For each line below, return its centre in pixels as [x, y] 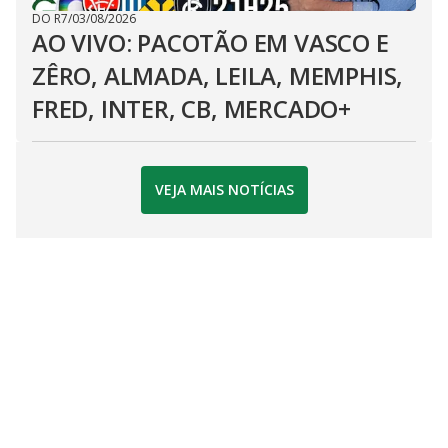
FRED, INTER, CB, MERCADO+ [191, 108]
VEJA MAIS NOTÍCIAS [224, 190]
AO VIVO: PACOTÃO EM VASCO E [210, 42]
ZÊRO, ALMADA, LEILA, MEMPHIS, [218, 75]
